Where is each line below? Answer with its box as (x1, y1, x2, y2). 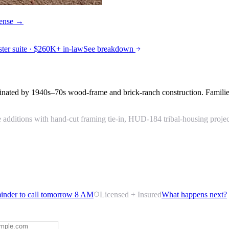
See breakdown (83, 44, 135, 53)
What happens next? (162, 190, 227, 199)
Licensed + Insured (100, 190, 162, 199)
